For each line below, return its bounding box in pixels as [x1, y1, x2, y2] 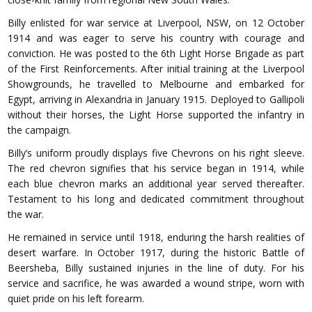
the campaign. [8, 123, 72, 137]
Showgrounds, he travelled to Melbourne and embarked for [8, 77, 304, 91]
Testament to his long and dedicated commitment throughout [8, 192, 304, 206]
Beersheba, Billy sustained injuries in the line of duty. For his [8, 261, 304, 275]
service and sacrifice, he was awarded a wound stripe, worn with [8, 276, 304, 290]
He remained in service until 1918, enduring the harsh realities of [8, 231, 304, 244]
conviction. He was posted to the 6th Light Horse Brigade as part [8, 47, 304, 61]
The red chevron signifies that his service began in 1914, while [8, 162, 304, 175]
